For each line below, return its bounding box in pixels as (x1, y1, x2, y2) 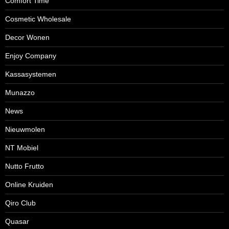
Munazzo (5, 88, 35, 97)
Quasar (5, 217, 29, 225)
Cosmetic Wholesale (5, 15, 71, 23)
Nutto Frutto (5, 162, 44, 170)
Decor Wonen (5, 33, 50, 41)
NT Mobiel (5, 144, 38, 152)
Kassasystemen (5, 70, 56, 78)
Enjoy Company (5, 52, 56, 60)
